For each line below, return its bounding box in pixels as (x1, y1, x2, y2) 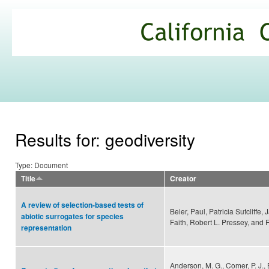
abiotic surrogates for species (21, 211, 124, 222)
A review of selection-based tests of (21, 200, 144, 211)
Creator (170, 174, 196, 184)
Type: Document (15, 160, 68, 171)
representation (21, 223, 71, 234)
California (15, 17, 79, 38)
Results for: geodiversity (15, 127, 195, 152)
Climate (15, 32, 67, 53)
